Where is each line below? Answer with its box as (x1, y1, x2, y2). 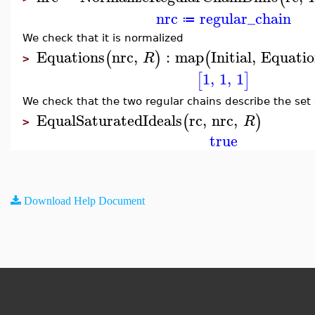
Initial (211, 44, 252, 70)
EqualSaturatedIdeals (37, 107, 182, 133)
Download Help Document (24, 195, 145, 206)
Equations (37, 44, 105, 70)
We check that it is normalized (22, 32, 184, 44)
